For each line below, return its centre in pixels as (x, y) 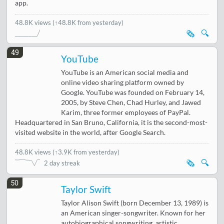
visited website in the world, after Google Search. (90, 132)
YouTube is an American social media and (125, 72)
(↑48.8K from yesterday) (88, 22)
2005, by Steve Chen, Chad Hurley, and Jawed (131, 102)
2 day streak (62, 163)
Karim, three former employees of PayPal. (126, 112)
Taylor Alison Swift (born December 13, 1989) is (135, 203)
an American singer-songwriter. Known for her (133, 213)
